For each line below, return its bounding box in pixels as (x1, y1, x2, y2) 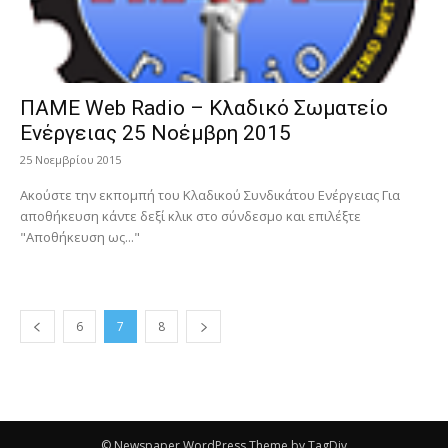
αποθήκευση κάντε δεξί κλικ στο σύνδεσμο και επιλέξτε (20, 206, 361, 225)
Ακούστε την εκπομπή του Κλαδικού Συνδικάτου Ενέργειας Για (20, 185, 400, 204)
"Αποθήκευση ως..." (20, 227, 140, 246)
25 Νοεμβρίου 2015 (20, 151, 121, 167)
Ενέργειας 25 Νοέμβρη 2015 (20, 120, 291, 145)
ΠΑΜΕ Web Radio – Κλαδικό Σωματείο (20, 95, 388, 120)
